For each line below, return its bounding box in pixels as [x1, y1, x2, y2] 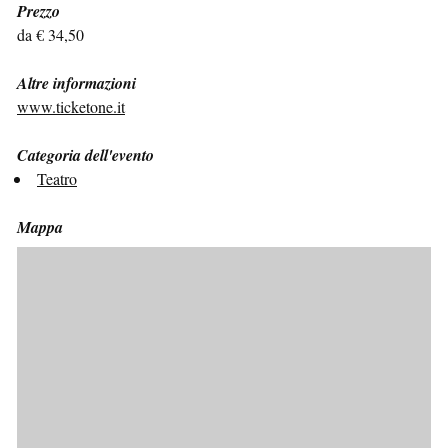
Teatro [37, 167, 77, 189]
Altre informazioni [17, 71, 136, 94]
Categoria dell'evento [17, 143, 154, 166]
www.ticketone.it [17, 95, 125, 117]
